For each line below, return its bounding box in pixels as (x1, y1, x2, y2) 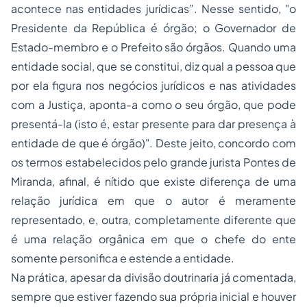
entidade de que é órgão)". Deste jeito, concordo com (11, 136, 296, 150)
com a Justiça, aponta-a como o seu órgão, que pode (11, 97, 296, 112)
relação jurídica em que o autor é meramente (11, 193, 296, 208)
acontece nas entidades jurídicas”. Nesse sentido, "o (11, 1, 296, 16)
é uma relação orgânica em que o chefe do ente (11, 232, 296, 246)
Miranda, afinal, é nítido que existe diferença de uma (11, 174, 296, 188)
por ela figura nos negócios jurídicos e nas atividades (11, 78, 296, 93)
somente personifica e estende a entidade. (11, 251, 234, 265)
